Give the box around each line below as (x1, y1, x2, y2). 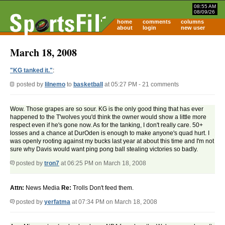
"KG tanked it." (10, 67, 53, 74)
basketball (73, 81, 103, 88)
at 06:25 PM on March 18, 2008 (59, 160, 146, 167)
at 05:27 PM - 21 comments (103, 81, 179, 88)
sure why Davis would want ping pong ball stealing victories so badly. (10, 146, 198, 153)
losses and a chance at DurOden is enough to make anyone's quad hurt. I (10, 130, 209, 137)
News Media (24, 184, 61, 192)
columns (181, 19, 204, 25)
